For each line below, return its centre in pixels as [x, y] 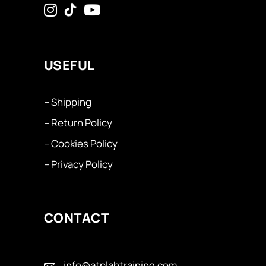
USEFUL [69, 65]
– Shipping [68, 102]
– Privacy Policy [78, 164]
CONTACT [77, 218]
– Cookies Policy [81, 143]
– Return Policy [78, 123]
